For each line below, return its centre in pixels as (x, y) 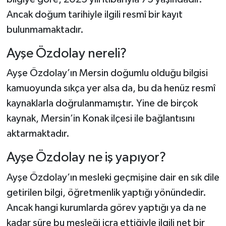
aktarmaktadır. (38, 134)
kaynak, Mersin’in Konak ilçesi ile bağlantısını (100, 119)
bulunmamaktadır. (45, 30)
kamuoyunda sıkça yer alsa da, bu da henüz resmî (111, 89)
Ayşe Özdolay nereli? (66, 53)
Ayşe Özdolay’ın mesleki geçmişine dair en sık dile (113, 177)
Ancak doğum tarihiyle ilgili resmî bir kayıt (94, 14)
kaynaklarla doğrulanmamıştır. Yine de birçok (102, 104)
